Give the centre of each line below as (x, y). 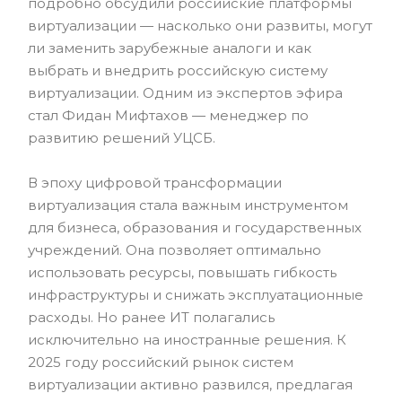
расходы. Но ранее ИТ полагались (151, 317)
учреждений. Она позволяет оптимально (175, 250)
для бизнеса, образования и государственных (195, 227)
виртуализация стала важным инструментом (188, 205)
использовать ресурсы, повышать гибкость (182, 272)
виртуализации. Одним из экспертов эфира (185, 93)
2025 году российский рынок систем (161, 362)
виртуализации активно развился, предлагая (190, 385)
